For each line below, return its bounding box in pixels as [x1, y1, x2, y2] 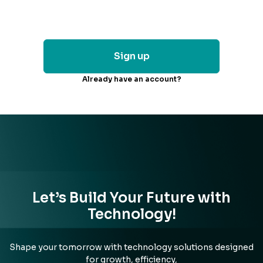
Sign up [113, 49, 150, 62]
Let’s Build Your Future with [32, 188, 231, 207]
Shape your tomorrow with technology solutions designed [9, 241, 254, 252]
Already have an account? [82, 74, 181, 83]
